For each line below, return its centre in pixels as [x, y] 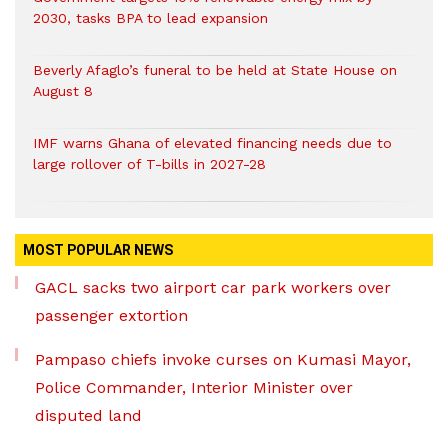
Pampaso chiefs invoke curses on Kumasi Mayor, [223, 360]
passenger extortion [111, 316]
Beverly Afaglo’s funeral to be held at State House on [215, 70]
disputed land [88, 416]
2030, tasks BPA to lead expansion [150, 18]
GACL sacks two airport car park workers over [213, 288]
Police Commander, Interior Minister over [194, 388]
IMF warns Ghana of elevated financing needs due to [212, 143]
